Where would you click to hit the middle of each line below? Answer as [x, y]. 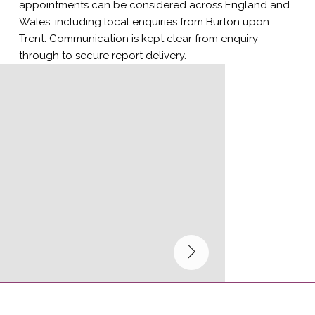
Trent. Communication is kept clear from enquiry [138, 39]
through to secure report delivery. [102, 56]
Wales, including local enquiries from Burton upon [144, 22]
